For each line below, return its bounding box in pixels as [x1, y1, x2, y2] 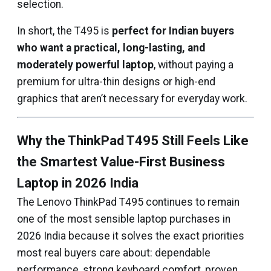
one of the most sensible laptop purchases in [17, 213, 230, 225]
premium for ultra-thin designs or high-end [17, 76, 215, 88]
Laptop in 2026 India [17, 175, 139, 191]
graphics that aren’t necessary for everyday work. [17, 93, 247, 105]
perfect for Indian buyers [112, 25, 234, 37]
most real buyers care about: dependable [17, 247, 211, 259]
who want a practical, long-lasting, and [17, 42, 205, 54]
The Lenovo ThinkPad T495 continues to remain [17, 196, 240, 208]
